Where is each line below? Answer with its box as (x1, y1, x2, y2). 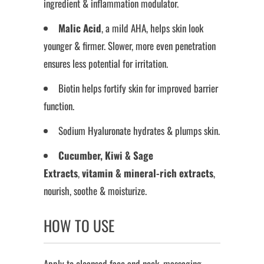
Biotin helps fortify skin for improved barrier (58, 80, 218, 95)
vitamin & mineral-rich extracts (82, 165, 213, 180)
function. (44, 98, 74, 113)
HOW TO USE (44, 214, 114, 236)
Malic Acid (58, 20, 101, 35)
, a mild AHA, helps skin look (101, 20, 203, 35)
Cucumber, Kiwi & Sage (58, 147, 153, 163)
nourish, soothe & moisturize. (44, 183, 147, 198)
